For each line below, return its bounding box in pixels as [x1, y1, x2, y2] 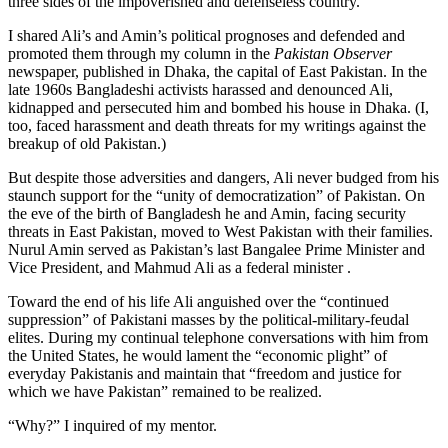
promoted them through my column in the [8, 45, 274, 63]
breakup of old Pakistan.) [8, 135, 166, 153]
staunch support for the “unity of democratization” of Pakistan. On [8, 187, 425, 205]
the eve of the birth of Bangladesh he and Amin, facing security [8, 205, 406, 223]
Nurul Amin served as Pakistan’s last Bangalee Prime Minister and [8, 241, 425, 259]
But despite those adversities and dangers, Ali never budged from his [8, 169, 439, 187]
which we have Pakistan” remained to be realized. [8, 383, 322, 401]
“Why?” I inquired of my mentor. [8, 417, 217, 435]
